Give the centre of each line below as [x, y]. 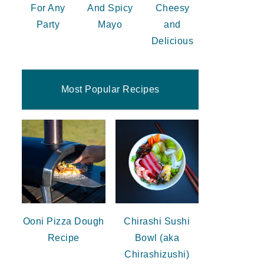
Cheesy [172, 8]
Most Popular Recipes [110, 90]
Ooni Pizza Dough [63, 221]
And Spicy [110, 8]
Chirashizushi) [157, 254]
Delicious [172, 41]
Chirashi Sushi [157, 221]
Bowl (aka [157, 237]
